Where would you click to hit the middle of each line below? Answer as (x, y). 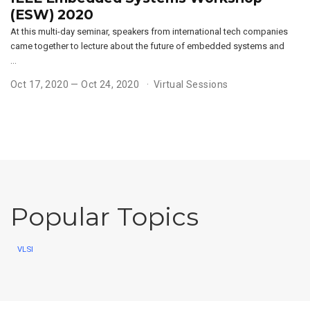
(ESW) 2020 (52, 14)
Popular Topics (104, 217)
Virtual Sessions (191, 84)
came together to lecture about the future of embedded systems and (147, 46)
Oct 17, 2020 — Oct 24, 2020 (75, 84)
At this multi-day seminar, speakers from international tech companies (149, 31)
